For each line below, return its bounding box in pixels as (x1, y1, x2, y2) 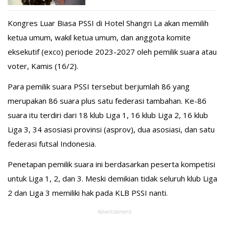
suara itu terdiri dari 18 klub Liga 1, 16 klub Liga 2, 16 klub (8, 110, 208, 121)
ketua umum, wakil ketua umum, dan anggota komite (8, 32, 191, 43)
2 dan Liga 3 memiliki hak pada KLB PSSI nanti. (8, 188, 168, 198)
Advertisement (97, 208, 132, 216)
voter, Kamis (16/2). (8, 61, 78, 72)
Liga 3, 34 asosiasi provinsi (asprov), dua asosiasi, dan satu (8, 124, 215, 135)
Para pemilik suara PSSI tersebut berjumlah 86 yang (8, 81, 190, 92)
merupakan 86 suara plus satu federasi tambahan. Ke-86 (8, 96, 207, 106)
